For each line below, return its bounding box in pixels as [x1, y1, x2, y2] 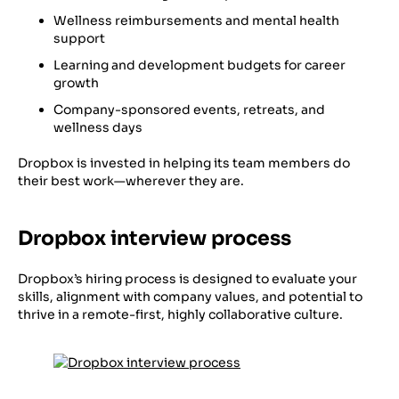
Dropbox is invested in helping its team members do [18, 154, 350, 171]
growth [53, 74, 99, 91]
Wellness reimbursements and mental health [53, 12, 339, 28]
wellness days [53, 118, 142, 135]
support [53, 29, 105, 46]
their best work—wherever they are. [18, 172, 244, 189]
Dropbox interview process [18, 225, 291, 250]
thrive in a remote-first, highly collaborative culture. [18, 305, 343, 322]
